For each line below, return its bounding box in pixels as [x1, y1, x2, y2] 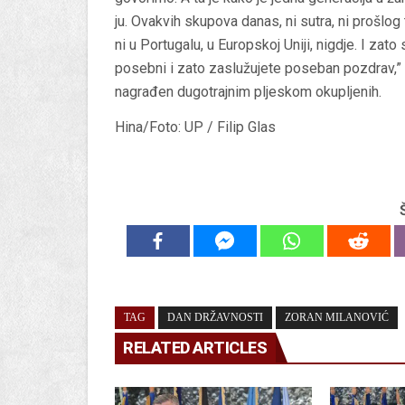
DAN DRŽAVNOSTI [167, 310, 263, 324]
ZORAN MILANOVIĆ [285, 310, 389, 324]
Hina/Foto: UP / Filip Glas [115, 118, 276, 136]
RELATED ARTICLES [123, 337, 267, 357]
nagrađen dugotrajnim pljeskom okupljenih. [115, 82, 381, 100]
